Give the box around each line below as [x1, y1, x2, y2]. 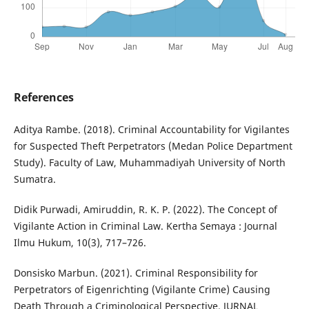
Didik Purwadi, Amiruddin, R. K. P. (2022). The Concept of [13, 203, 277, 217]
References [13, 90, 74, 106]
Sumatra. [13, 172, 56, 186]
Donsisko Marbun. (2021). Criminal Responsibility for [13, 266, 258, 280]
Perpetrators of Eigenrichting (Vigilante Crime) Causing [13, 283, 270, 297]
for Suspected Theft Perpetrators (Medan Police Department [13, 139, 292, 153]
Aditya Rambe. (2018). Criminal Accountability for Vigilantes [13, 123, 290, 137]
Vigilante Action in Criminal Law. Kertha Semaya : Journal [13, 219, 277, 233]
